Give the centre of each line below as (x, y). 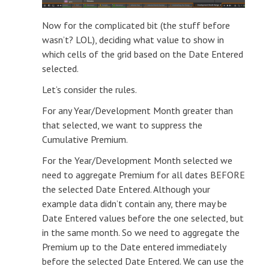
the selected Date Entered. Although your (126, 189)
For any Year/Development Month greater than (138, 110)
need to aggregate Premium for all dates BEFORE (144, 174)
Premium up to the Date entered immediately (134, 246)
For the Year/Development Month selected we (137, 160)
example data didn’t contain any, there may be (134, 203)
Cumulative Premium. (85, 139)
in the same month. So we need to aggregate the (141, 232)
